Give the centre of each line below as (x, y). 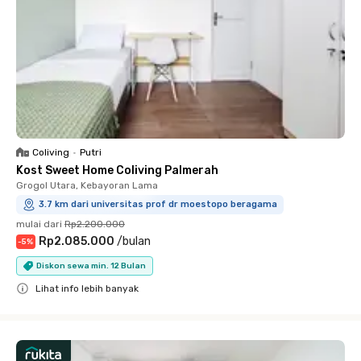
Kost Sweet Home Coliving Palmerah (117, 170)
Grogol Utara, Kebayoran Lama (87, 185)
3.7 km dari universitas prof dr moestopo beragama (158, 204)
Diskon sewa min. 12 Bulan (91, 266)
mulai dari (39, 224)
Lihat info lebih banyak (87, 288)
